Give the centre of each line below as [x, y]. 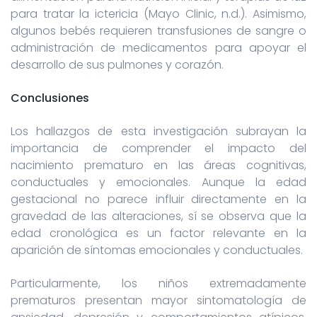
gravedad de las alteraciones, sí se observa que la [158, 216]
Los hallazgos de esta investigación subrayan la [158, 131]
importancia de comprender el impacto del [158, 148]
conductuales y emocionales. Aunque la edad [158, 182]
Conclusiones [50, 98]
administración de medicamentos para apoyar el [158, 47]
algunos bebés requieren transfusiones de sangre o [158, 30]
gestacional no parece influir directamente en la [158, 199]
